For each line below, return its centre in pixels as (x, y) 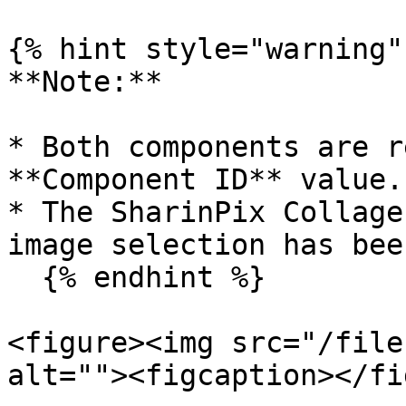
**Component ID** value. (205, 179)
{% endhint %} (24, 277)
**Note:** (85, 82)
